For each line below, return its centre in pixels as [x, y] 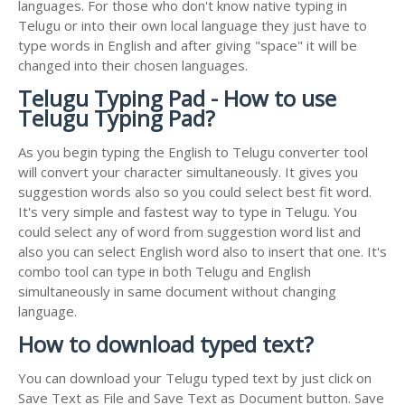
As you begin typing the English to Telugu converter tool [193, 151]
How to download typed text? [166, 344]
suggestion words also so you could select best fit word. [195, 191]
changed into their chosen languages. [133, 65]
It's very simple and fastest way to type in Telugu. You [188, 211]
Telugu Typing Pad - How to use [177, 98]
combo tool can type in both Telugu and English [165, 271]
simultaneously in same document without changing [177, 291]
